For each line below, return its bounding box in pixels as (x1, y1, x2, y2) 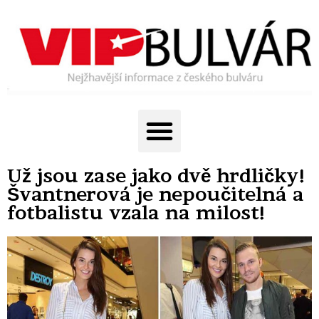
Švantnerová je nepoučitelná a (7, 183, 304, 206)
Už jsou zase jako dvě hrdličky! (7, 164, 306, 187)
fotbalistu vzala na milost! (7, 202, 266, 224)
